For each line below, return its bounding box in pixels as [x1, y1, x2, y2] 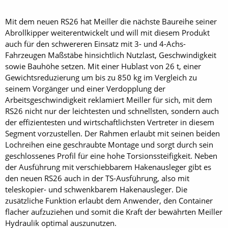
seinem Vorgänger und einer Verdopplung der [5, 83, 165, 94]
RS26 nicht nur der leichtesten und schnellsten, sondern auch [5, 106, 219, 117]
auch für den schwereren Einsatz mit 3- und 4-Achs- [5, 39, 186, 49]
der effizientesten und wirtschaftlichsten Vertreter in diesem [5, 117, 214, 128]
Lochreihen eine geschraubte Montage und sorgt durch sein [5, 139, 213, 150]
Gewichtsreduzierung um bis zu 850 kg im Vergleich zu [5, 72, 197, 83]
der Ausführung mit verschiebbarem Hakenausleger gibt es [5, 162, 211, 173]
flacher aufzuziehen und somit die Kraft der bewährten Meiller [5, 207, 222, 217]
